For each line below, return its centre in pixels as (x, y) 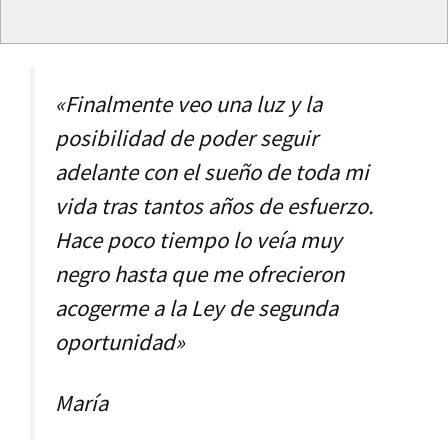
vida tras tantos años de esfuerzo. (214, 206)
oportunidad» (120, 342)
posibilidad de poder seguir (186, 138)
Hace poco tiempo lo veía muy (198, 240)
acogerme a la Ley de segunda (196, 308)
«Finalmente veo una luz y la (188, 104)
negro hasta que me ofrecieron (199, 274)
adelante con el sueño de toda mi (212, 172)
